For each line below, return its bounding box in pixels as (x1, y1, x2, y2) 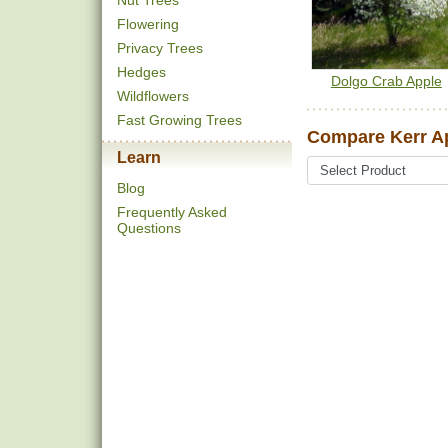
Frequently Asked (117, 204, 227, 220)
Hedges (117, 64, 166, 80)
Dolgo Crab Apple (330, 73, 442, 90)
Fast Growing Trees (117, 112, 242, 128)
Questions (117, 220, 181, 236)
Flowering (117, 16, 179, 32)
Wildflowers (117, 88, 189, 104)
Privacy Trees (117, 40, 203, 56)
